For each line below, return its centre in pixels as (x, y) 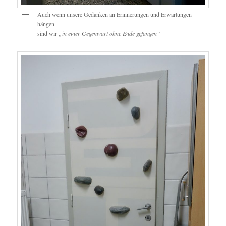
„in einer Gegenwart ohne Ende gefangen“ (109, 34)
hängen (46, 24)
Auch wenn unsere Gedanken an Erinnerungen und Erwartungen (115, 14)
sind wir (47, 34)
